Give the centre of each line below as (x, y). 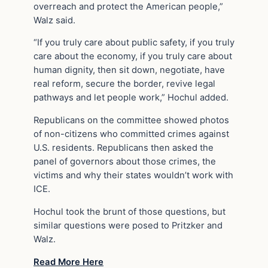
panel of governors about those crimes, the (125, 162)
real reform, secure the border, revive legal (124, 84)
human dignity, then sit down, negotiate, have (129, 70)
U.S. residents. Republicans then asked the (124, 148)
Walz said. (54, 20)
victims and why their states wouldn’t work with (133, 176)
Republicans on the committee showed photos (131, 121)
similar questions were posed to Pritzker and (128, 226)
